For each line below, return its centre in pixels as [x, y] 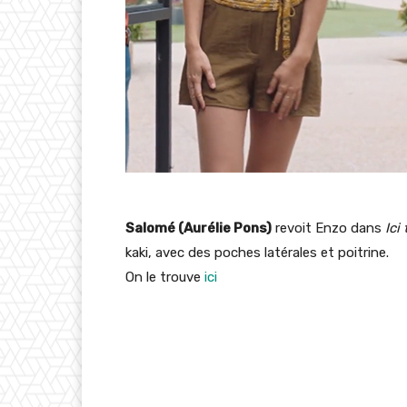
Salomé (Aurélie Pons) [199, 228]
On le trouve [165, 278]
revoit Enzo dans [328, 228]
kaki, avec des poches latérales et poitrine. [257, 253]
